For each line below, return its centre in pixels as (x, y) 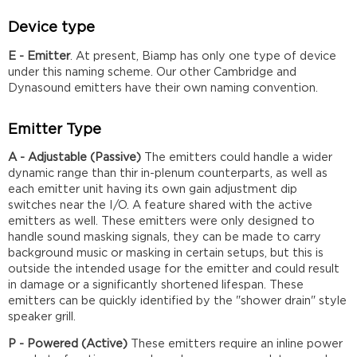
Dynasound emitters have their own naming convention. (163, 88)
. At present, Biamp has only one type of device (204, 56)
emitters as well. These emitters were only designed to (162, 222)
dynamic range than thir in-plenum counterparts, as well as (168, 174)
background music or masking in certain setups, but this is (166, 253)
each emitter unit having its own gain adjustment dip (153, 190)
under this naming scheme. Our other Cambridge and (153, 72)
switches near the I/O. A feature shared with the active (161, 206)
